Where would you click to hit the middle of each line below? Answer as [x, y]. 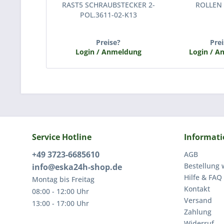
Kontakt [197, 188]
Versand [198, 200]
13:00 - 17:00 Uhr [60, 203]
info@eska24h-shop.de [77, 167]
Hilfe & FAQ [203, 177]
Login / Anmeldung [108, 51]
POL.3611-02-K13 [108, 14]
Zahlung [198, 211]
